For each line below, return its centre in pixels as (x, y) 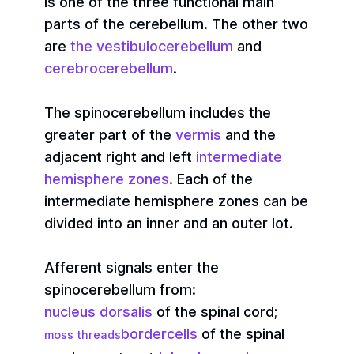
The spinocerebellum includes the (158, 113)
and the (249, 135)
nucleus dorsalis (98, 312)
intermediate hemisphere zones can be (176, 201)
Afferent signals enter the (132, 267)
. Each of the (211, 179)
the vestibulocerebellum (152, 46)
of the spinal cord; (215, 312)
